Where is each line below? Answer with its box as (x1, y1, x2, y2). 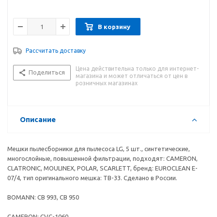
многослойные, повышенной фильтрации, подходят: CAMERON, (7, 155, 198, 162)
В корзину (98, 23, 130, 31)
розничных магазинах (76, 80, 138, 87)
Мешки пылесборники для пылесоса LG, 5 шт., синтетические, (7, 145, 190, 153)
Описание (20, 115, 56, 124)
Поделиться (29, 69, 65, 76)
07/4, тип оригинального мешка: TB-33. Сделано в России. (7, 174, 177, 182)
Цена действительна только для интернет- (76, 65, 199, 72)
